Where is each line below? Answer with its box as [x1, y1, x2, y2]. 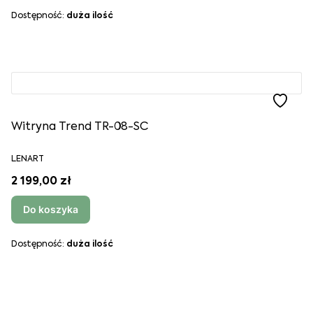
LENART [11, 155, 44, 163]
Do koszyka [23, 203, 78, 215]
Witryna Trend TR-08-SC [11, 122, 148, 133]
